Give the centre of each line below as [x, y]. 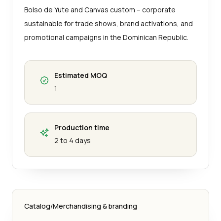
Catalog [37, 206]
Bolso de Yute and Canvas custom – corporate [100, 9]
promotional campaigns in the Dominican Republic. [106, 37]
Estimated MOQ [81, 75]
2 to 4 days [73, 140]
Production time [82, 127]
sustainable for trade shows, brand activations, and [109, 23]
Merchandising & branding [95, 206]
